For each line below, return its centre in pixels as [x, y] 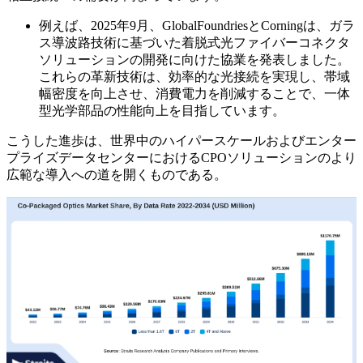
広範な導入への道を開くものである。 [117, 175]
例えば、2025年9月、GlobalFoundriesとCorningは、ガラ [197, 26]
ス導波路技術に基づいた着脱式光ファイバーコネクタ [194, 43]
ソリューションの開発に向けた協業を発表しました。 [194, 60]
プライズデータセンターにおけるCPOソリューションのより [181, 158]
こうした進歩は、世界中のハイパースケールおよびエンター [181, 141]
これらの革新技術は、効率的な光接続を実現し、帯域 [194, 77]
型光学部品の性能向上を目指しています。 [162, 111]
